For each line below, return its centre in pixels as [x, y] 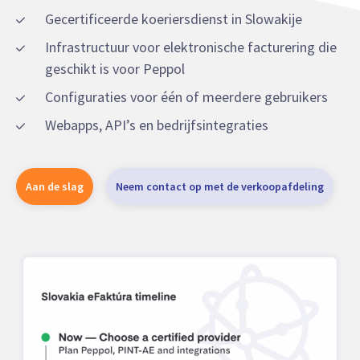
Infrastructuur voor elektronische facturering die [191, 47]
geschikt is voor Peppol [115, 69]
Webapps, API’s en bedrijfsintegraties [157, 125]
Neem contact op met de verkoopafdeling [220, 186]
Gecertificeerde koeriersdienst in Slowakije [174, 19]
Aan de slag [55, 186]
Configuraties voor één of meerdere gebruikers [186, 97]
